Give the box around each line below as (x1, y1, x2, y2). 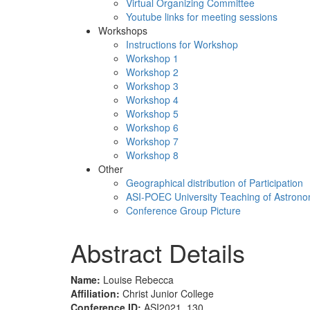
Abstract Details (71, 235, 245, 271)
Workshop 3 (126, 79, 179, 93)
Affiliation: (71, 286, 122, 301)
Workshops (98, 24, 147, 38)
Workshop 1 (126, 51, 179, 66)
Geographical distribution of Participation (126, 176, 303, 190)
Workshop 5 (126, 107, 179, 121)
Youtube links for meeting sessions (126, 10, 277, 24)
